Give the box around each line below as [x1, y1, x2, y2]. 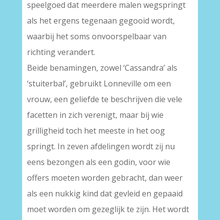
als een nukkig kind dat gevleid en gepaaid [27, 188, 183, 199]
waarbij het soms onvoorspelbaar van [27, 31, 166, 42]
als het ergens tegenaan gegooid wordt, [27, 15, 175, 27]
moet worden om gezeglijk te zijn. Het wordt [27, 204, 189, 215]
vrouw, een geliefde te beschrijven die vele [27, 94, 182, 105]
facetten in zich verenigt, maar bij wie [27, 110, 164, 121]
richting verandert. [27, 47, 95, 58]
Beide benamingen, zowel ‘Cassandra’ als [27, 62, 177, 74]
